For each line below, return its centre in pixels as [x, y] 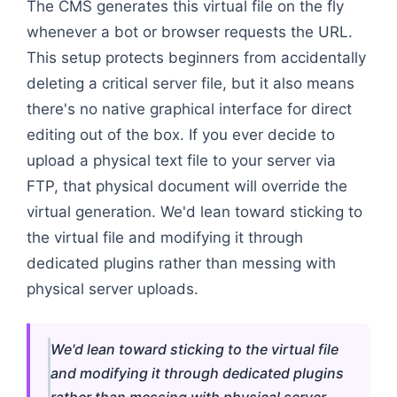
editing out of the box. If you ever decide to [181, 134]
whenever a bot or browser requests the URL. [190, 31]
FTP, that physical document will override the [187, 186]
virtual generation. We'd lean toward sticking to [195, 211]
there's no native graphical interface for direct [189, 109]
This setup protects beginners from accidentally [196, 57]
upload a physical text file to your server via [181, 160]
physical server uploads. [113, 288]
